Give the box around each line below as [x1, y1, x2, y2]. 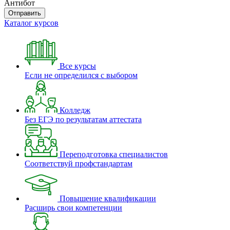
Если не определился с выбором [25, 71, 138, 80]
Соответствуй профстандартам [25, 159, 132, 168]
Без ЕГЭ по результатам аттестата [25, 115, 142, 124]
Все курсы [60, 62, 96, 70]
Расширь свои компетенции [25, 203, 122, 212]
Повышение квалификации [60, 194, 156, 203]
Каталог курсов [4, 18, 59, 27]
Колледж [60, 106, 90, 114]
